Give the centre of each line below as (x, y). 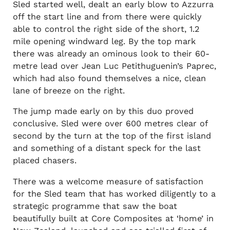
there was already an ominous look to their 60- (111, 53)
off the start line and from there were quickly (107, 16)
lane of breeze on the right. (69, 90)
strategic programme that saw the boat (95, 206)
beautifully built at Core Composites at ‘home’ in (113, 218)
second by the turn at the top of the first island (112, 136)
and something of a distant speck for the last (107, 148)
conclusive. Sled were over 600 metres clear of (110, 124)
